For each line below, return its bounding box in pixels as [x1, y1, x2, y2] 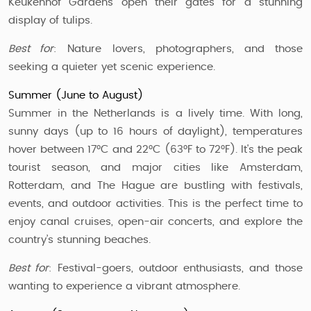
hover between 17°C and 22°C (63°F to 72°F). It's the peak [8, 144, 303, 155]
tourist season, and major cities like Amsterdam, [8, 162, 303, 173]
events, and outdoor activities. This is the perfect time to [8, 199, 303, 209]
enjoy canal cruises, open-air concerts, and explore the [8, 217, 303, 227]
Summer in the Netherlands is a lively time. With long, [8, 108, 303, 119]
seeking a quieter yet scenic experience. [8, 62, 215, 72]
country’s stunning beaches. [8, 235, 151, 245]
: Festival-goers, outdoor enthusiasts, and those [48, 263, 303, 274]
